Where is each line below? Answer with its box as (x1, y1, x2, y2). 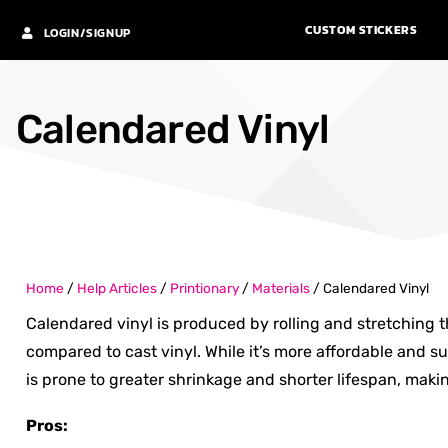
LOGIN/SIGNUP (43, 23, 131, 42)
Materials (252, 280, 310, 296)
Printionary (170, 280, 239, 296)
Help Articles (77, 280, 157, 296)
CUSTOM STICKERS (305, 21, 418, 40)
